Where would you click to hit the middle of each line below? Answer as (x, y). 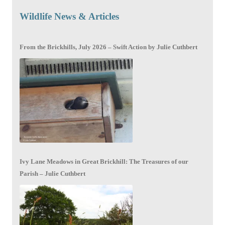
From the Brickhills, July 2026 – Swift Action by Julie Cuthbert (109, 47)
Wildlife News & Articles (69, 17)
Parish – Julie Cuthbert (52, 174)
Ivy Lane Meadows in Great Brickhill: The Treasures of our (104, 162)
